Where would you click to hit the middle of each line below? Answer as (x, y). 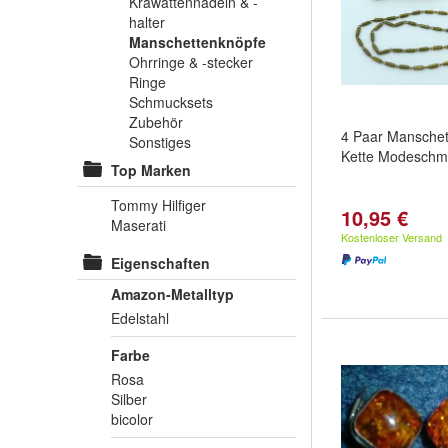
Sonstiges (160, 142)
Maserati (138, 225)
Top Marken (151, 170)
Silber (129, 399)
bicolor (132, 419)
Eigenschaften (160, 263)
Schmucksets (171, 102)
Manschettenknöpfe (197, 42)
